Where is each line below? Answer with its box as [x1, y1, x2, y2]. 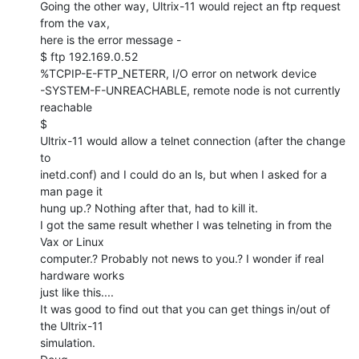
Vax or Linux [40, 234, 104, 248]
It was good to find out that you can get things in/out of [40, 301, 330, 316]
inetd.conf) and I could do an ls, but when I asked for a [40, 167, 327, 181]
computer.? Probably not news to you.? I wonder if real [40, 251, 324, 265]
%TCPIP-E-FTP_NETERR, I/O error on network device [40, 66, 317, 80]
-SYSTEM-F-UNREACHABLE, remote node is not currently [40, 83, 341, 97]
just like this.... [40, 284, 114, 299]
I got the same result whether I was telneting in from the [40, 217, 332, 232]
